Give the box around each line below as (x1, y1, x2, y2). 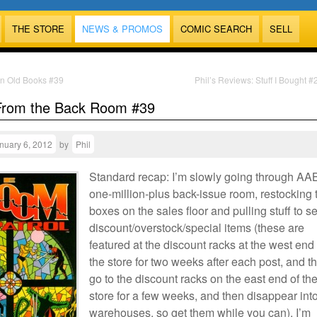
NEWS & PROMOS (82, 22, 163, 35)
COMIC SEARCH (180, 22, 252, 35)
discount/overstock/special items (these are (89, 219, 304, 236)
